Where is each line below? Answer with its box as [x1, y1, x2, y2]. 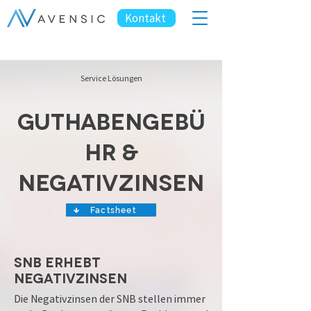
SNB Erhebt [14, 253, 101, 269]
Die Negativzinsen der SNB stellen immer [14, 292, 205, 305]
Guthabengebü [17, 106, 205, 133]
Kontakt [124, 10, 166, 26]
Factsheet [90, 205, 136, 215]
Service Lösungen [80, 73, 142, 83]
